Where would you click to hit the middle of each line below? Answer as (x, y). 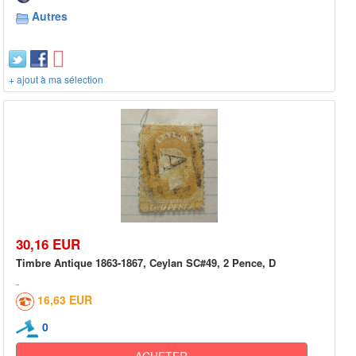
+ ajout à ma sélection (56, 79)
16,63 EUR (65, 299)
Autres (50, 16)
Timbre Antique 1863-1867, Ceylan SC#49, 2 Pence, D (146, 262)
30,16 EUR (48, 244)
